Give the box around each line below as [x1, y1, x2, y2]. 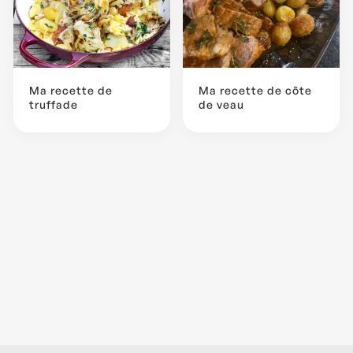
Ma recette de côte [199, 84, 312, 98]
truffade [29, 98, 78, 112]
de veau [199, 98, 244, 112]
